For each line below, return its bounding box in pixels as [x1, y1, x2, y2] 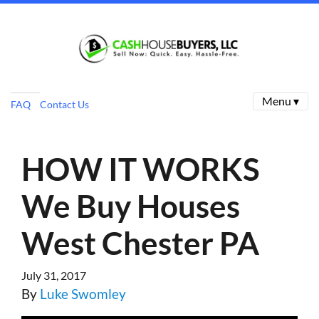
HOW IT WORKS [21, 150, 260, 187]
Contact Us [39, 98, 89, 110]
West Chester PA [21, 224, 259, 261]
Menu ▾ [262, 94, 299, 108]
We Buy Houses [21, 187, 240, 224]
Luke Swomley [40, 286, 126, 302]
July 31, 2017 [21, 268, 86, 282]
